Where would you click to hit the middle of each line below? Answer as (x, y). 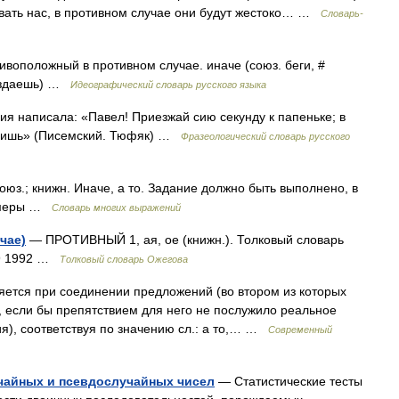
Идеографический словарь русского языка (168, 85)
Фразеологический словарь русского (265, 136)
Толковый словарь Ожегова (124, 259)
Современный (300, 330)
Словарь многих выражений (116, 208)
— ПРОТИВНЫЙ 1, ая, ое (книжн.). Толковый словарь (185, 240)
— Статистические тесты (289, 381)
